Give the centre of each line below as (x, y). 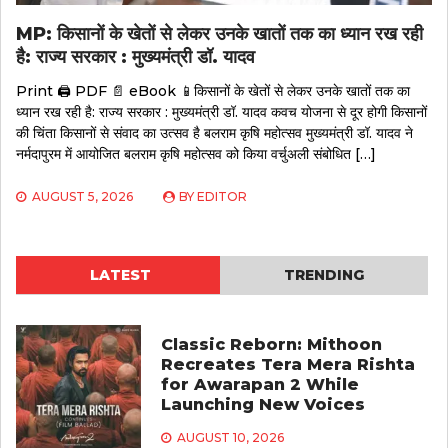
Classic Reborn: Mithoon (271, 344)
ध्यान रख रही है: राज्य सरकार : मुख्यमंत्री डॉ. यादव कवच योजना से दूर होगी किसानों (221, 111)
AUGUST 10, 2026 (230, 437)
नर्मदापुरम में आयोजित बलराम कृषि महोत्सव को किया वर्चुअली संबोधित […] (196, 153)
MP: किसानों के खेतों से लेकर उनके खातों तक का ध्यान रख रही (219, 33)
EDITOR (222, 196)
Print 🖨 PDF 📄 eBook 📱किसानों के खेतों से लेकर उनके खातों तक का (213, 90)
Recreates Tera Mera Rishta (287, 364)
